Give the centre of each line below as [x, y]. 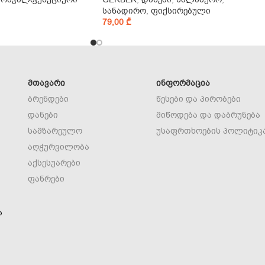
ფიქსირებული [181, 11]
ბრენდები [49, 99]
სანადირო [124, 11]
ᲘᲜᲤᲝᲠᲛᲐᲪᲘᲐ [183, 83]
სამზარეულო [55, 131]
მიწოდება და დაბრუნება [209, 115]
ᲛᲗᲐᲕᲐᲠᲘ [47, 83]
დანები [43, 115]
